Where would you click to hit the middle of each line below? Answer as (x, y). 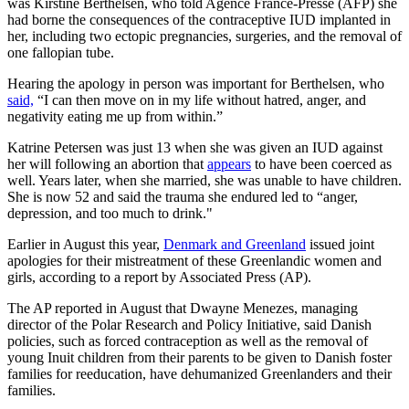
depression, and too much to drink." (110, 214)
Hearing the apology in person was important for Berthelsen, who (196, 84)
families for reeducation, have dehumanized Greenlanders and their (199, 374)
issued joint (340, 245)
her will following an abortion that (107, 164)
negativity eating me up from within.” (115, 117)
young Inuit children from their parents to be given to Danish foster (199, 358)
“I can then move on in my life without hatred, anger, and (200, 100)
